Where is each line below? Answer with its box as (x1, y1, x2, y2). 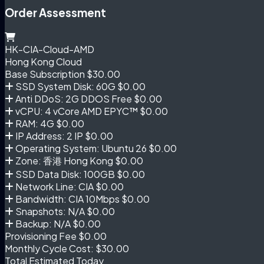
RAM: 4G (14, 117, 54, 130)
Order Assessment (5, 5, 106, 19)
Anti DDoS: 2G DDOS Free (14, 92, 132, 105)
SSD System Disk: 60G (14, 80, 115, 93)
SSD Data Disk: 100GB (14, 167, 115, 180)
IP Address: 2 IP (14, 129, 83, 142)
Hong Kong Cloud (5, 55, 82, 68)
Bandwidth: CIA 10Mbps (14, 192, 120, 205)
